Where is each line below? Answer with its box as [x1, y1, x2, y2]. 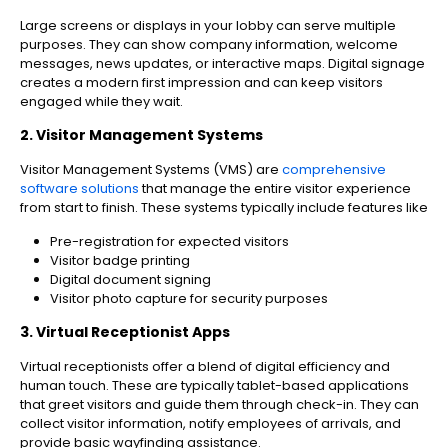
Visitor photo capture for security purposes [50, 289, 328, 309]
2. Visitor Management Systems [20, 125, 263, 146]
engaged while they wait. [20, 92, 183, 112]
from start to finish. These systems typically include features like [20, 198, 428, 218]
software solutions [20, 179, 139, 199]
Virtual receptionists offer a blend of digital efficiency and [20, 357, 390, 377]
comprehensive [282, 160, 386, 180]
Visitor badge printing [50, 251, 190, 271]
